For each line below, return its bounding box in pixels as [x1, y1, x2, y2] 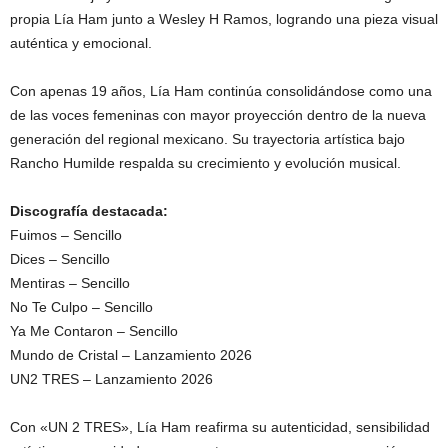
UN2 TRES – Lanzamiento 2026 [10, 371, 213, 387]
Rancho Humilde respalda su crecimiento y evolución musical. [10, 155, 401, 171]
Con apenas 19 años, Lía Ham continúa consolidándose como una [10, 83, 432, 99]
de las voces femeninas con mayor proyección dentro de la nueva [10, 107, 426, 123]
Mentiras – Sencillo [10, 275, 130, 291]
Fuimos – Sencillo [10, 227, 122, 243]
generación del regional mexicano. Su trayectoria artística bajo [10, 131, 405, 147]
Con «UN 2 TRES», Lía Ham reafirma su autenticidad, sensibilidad [10, 419, 430, 435]
